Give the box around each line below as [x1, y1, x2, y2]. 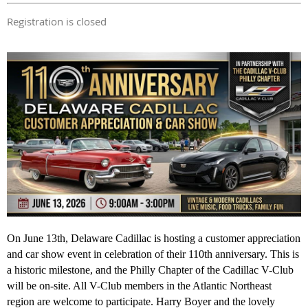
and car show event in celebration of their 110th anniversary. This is [7, 247, 299, 260]
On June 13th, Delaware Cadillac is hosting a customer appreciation [7, 232, 300, 244]
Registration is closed [7, 14, 107, 28]
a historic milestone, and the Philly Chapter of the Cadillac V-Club [7, 263, 294, 276]
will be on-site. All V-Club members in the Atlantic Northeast [7, 279, 272, 291]
